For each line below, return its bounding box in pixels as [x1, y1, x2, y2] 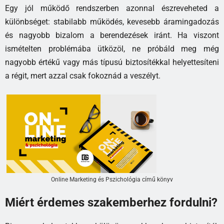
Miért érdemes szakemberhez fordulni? [5, 195, 217, 210]
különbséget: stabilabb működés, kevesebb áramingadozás [5, 16, 219, 26]
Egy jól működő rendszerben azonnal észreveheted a [5, 3, 219, 13]
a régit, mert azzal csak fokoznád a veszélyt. [5, 70, 160, 80]
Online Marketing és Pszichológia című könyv [51, 175, 173, 183]
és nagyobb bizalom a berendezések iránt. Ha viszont [5, 30, 219, 40]
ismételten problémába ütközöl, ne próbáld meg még [5, 43, 219, 53]
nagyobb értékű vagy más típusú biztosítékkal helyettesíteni [5, 57, 219, 67]
